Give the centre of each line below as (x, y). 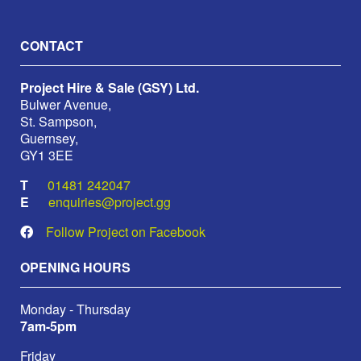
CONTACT (52, 45)
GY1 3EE (47, 155)
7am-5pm (48, 326)
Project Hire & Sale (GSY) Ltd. (110, 87)
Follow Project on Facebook (126, 231)
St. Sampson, (58, 121)
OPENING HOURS (75, 267)
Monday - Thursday (75, 309)
